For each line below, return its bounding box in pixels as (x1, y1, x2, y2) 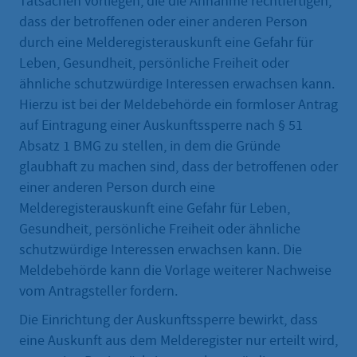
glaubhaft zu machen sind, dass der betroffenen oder (19, 158, 338, 177)
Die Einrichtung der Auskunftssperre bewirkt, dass (19, 311, 318, 330)
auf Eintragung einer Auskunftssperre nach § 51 (19, 116, 303, 135)
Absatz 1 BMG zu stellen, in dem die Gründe (19, 137, 280, 156)
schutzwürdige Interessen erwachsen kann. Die (19, 241, 302, 260)
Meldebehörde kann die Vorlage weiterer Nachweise (19, 261, 331, 280)
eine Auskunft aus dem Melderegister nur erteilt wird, (19, 331, 338, 351)
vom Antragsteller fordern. (19, 282, 178, 301)
